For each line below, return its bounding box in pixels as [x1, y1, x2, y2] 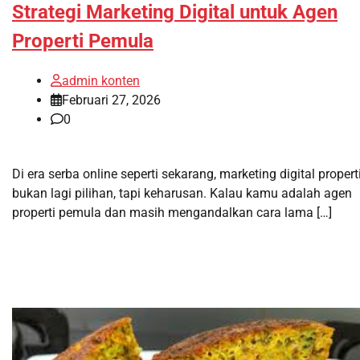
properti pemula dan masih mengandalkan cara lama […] [12, 204, 332, 220]
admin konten [62, 72, 140, 88]
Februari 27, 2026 [62, 92, 161, 108]
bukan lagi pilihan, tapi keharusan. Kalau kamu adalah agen [12, 185, 352, 201]
